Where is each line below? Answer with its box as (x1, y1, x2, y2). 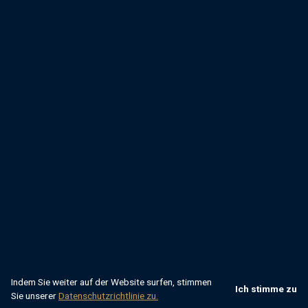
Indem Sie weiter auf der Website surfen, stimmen (11, 276, 212, 287)
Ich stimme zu (235, 283, 297, 294)
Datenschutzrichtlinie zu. (58, 290, 158, 301)
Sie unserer (11, 290, 58, 301)
